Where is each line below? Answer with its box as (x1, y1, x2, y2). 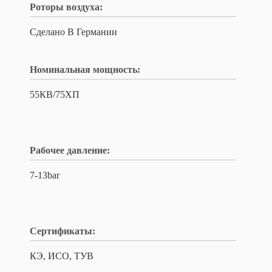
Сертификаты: (30, 226, 95, 236)
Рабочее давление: (30, 145, 110, 155)
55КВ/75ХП (30, 89, 80, 100)
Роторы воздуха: (30, 2, 103, 12)
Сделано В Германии (30, 27, 117, 37)
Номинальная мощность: (30, 64, 140, 75)
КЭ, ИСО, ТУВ (30, 251, 93, 261)
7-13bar (30, 170, 59, 180)
